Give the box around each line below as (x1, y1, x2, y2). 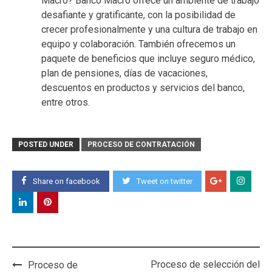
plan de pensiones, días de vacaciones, (41, 67, 208, 79)
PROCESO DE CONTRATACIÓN (87, 140, 195, 149)
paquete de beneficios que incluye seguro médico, (41, 52, 255, 64)
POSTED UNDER (18, 140, 73, 149)
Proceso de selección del (151, 258, 260, 270)
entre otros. (41, 96, 90, 108)
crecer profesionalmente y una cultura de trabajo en (41, 23, 257, 35)
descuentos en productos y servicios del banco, (41, 81, 245, 93)
